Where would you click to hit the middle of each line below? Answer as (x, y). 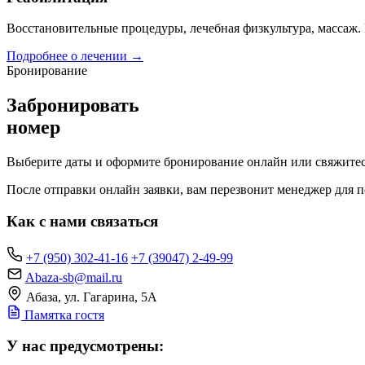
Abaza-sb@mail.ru (74, 277)
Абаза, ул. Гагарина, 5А (92, 297)
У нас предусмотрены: (85, 346)
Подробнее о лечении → (75, 56)
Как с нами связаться (82, 221)
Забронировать (73, 106)
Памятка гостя (63, 314)
